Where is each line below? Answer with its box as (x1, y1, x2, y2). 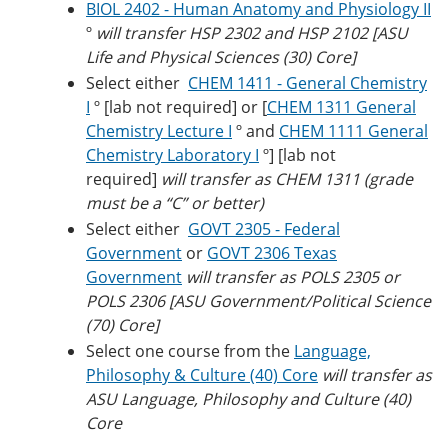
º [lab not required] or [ (90, 96, 267, 118)
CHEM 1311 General (267, 96, 416, 118)
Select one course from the (86, 340, 294, 362)
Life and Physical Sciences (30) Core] (86, 46, 356, 68)
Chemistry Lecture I (86, 120, 232, 142)
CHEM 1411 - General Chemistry (188, 72, 427, 94)
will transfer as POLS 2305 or (186, 266, 400, 288)
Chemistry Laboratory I (86, 144, 259, 166)
